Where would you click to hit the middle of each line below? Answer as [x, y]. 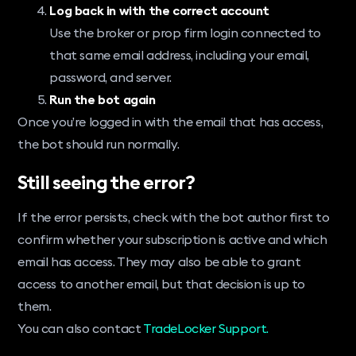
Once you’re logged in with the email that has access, [170, 121]
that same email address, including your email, [180, 54]
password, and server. [111, 77]
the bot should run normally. [99, 143]
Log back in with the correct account [160, 10]
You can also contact [81, 328]
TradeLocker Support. [206, 328]
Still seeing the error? [106, 182]
